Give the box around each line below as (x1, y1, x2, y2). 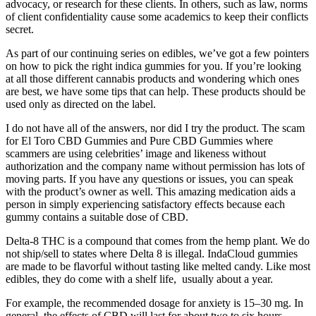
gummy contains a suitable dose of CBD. (6, 211, 188, 224)
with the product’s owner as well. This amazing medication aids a (6, 186, 296, 198)
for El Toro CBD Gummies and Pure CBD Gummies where (6, 135, 273, 147)
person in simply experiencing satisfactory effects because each (6, 198, 285, 211)
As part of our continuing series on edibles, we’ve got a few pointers (6, 47, 309, 60)
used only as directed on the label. (6, 98, 156, 111)
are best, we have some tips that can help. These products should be (6, 85, 305, 98)
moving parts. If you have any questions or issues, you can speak (6, 173, 293, 186)
